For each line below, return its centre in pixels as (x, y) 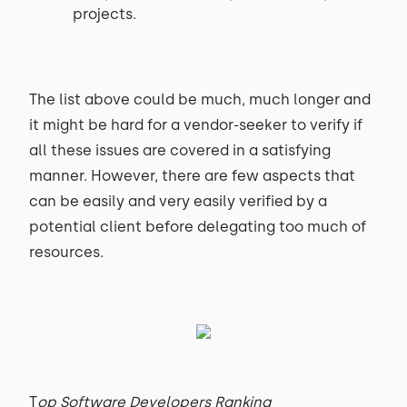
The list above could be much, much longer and (200, 99)
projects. (104, 14)
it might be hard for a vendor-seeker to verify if (196, 125)
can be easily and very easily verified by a (178, 201)
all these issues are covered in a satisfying (180, 150)
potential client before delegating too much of (198, 227)
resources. (66, 252)
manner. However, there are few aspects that (192, 176)
